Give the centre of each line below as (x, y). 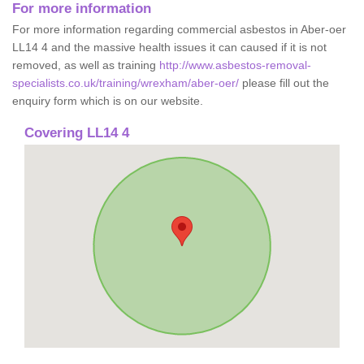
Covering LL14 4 (77, 132)
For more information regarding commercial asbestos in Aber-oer (179, 29)
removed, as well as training (86, 65)
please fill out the (284, 82)
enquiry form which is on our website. (108, 100)
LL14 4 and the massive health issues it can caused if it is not (169, 47)
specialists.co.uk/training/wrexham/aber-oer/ (126, 82)
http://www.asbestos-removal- (235, 65)
